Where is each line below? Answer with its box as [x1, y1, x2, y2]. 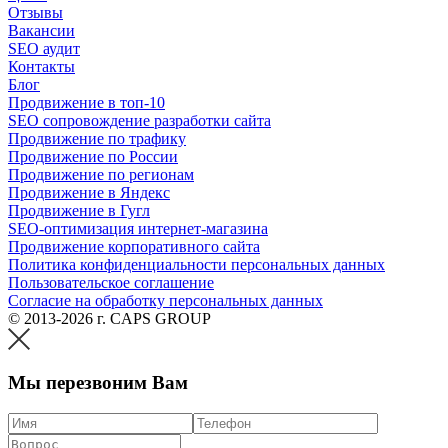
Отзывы [8, 3, 63, 21]
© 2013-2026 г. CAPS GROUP [8, 309, 211, 327]
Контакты [8, 57, 75, 75]
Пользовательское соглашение [8, 273, 214, 291]
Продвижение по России [8, 147, 178, 165]
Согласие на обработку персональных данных [8, 291, 323, 309]
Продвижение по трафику [8, 129, 186, 147]
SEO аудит [8, 39, 80, 57]
